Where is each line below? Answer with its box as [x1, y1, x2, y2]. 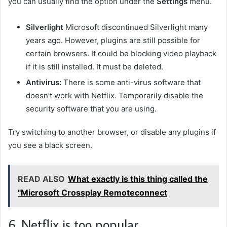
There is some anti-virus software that [61, 77, 201, 87]
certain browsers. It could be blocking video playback [26, 48, 216, 58]
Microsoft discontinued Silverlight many [63, 22, 208, 32]
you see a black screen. [8, 140, 94, 150]
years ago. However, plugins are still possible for [26, 35, 200, 45]
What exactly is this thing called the [68, 173, 208, 184]
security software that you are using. [26, 103, 157, 113]
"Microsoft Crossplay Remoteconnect [18, 187, 167, 198]
